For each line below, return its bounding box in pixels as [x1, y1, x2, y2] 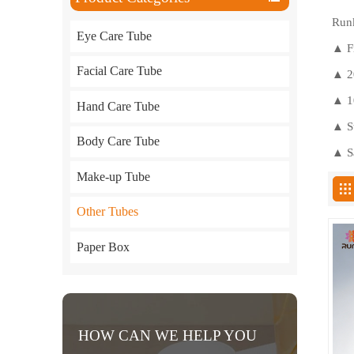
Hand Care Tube [76, 99, 160, 113]
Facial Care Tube [76, 64, 162, 78]
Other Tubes [76, 205, 138, 219]
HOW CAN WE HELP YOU [78, 327, 257, 345]
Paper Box [76, 239, 130, 254]
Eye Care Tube [76, 28, 152, 43]
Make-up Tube [76, 169, 150, 183]
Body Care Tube [76, 134, 160, 149]
